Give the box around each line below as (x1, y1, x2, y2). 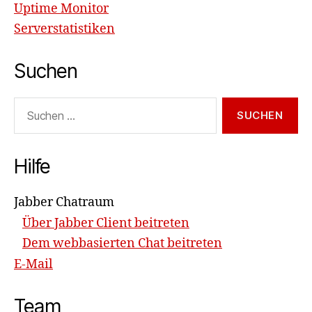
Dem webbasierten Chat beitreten (22, 235, 222, 252)
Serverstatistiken (14, 21, 115, 38)
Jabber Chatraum (14, 194, 114, 211)
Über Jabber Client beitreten (22, 214, 189, 231)
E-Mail (14, 256, 53, 272)
